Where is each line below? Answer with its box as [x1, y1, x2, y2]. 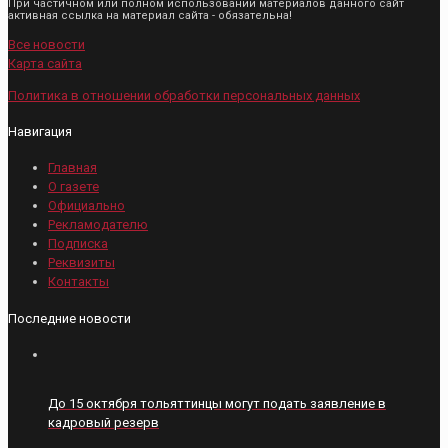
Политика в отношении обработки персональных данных [8, 87, 360, 103]
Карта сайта [8, 55, 82, 71]
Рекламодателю [48, 217, 148, 233]
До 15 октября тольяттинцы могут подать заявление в [48, 396, 386, 412]
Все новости [8, 36, 85, 52]
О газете [48, 179, 99, 195]
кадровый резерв [48, 415, 159, 431]
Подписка [48, 236, 108, 252]
